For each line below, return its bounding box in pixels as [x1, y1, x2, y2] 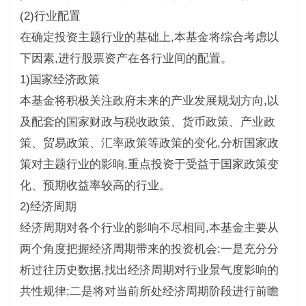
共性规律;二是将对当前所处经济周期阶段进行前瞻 [19, 284, 279, 298]
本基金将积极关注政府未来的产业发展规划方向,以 [19, 94, 279, 107]
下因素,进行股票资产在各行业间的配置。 [19, 51, 232, 65]
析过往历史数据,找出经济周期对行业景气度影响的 [19, 263, 279, 277]
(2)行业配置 [19, 9, 81, 23]
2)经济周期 [19, 199, 76, 213]
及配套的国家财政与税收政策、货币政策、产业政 [19, 115, 275, 128]
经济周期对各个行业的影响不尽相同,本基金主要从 [19, 221, 279, 234]
